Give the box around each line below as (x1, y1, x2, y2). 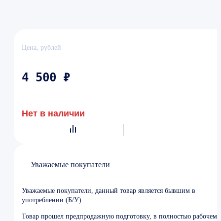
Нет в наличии (22, 108, 85, 118)
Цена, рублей (22, 43, 61, 51)
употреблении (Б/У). (22, 196, 83, 204)
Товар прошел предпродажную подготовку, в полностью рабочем (22, 212, 217, 220)
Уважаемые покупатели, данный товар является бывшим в (22, 186, 195, 194)
